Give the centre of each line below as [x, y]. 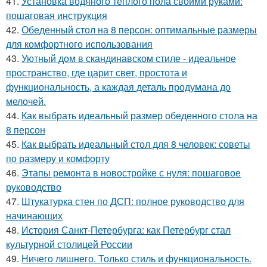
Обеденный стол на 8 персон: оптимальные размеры [139, 29]
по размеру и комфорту [58, 158]
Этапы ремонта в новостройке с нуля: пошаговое [131, 172]
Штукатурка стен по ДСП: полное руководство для [133, 201]
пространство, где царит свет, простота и [97, 72]
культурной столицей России [69, 244]
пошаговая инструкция [57, 15]
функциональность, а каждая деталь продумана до [118, 86]
